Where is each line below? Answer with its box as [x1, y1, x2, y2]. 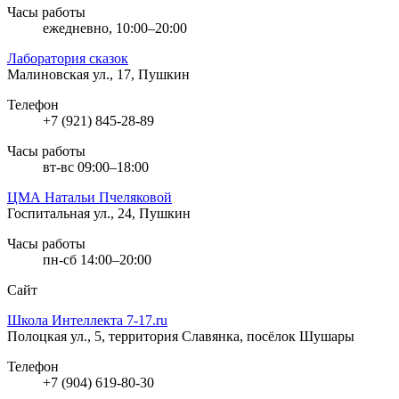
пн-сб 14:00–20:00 [43, 251, 151, 267]
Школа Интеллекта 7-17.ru [7, 312, 167, 328]
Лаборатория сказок [7, 50, 128, 66]
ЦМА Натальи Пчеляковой [7, 189, 172, 205]
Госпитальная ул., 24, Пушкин [7, 205, 191, 221]
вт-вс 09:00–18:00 [43, 159, 149, 175]
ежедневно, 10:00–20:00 [43, 20, 187, 36]
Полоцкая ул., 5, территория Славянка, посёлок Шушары [7, 328, 354, 344]
